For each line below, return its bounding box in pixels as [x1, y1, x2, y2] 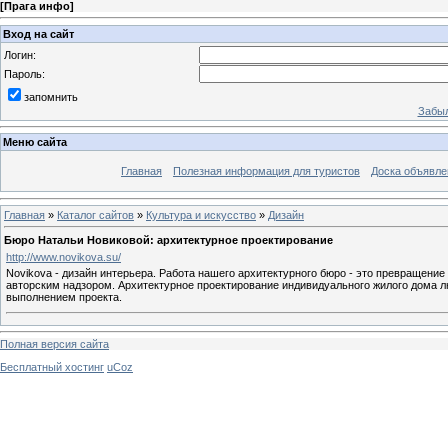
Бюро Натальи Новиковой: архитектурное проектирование [4, 233, 333, 246]
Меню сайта [3, 136, 67, 149]
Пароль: [4, 67, 45, 80]
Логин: [4, 48, 36, 61]
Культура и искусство [146, 208, 256, 221]
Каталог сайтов [57, 208, 134, 221]
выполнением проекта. [6, 290, 122, 303]
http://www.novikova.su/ [6, 250, 121, 263]
